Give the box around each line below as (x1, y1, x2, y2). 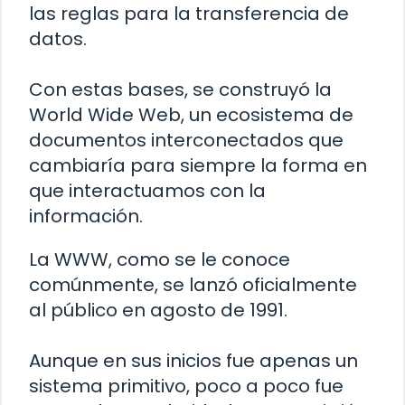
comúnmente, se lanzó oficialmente (29, 272, 357, 298)
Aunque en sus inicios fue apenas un (29, 348, 358, 374)
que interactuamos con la (29, 178, 266, 204)
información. (29, 203, 143, 230)
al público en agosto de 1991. (29, 297, 287, 324)
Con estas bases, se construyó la (29, 77, 332, 103)
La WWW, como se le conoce (29, 247, 290, 273)
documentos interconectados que (29, 127, 344, 154)
